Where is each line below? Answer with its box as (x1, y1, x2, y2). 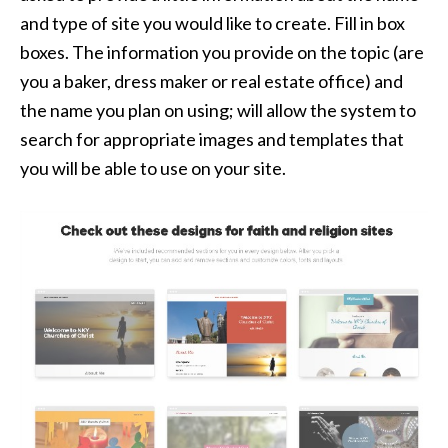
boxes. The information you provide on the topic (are (20, 40, 424, 63)
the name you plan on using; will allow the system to (20, 98, 416, 121)
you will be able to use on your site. (20, 156, 286, 179)
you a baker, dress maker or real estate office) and (20, 69, 403, 92)
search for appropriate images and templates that (20, 127, 404, 150)
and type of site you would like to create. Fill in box (20, 11, 405, 34)
